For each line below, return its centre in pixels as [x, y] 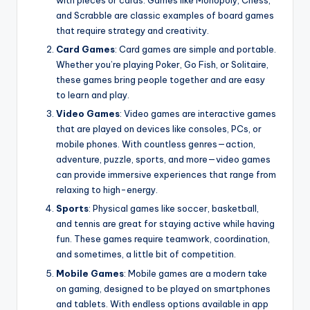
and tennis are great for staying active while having [165, 224]
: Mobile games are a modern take [195, 273]
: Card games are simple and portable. [195, 49]
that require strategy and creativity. [133, 31]
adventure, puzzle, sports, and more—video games [163, 159]
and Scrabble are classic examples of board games [165, 16]
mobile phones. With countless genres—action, [156, 144]
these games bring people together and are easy [161, 80]
